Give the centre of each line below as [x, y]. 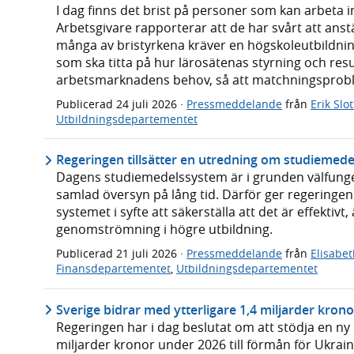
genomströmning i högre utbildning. [165, 230]
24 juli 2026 [149, 104]
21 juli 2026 [149, 254]
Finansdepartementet [114, 269]
